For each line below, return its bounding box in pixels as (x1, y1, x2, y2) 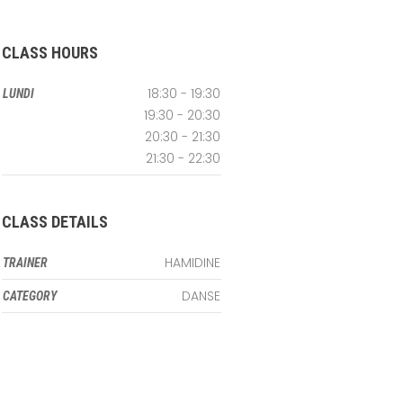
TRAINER (2, 255, 48, 270)
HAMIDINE (164, 254, 220, 272)
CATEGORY (2, 289, 57, 303)
